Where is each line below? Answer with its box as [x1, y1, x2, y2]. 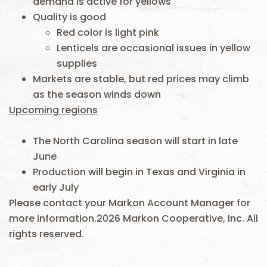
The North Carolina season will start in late [33, 134, 238, 148]
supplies [57, 57, 97, 70]
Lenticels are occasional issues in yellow [57, 41, 250, 55]
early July [33, 181, 79, 194]
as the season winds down [33, 88, 161, 101]
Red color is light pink [57, 26, 159, 39]
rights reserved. [9, 227, 84, 241]
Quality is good [33, 10, 106, 24]
